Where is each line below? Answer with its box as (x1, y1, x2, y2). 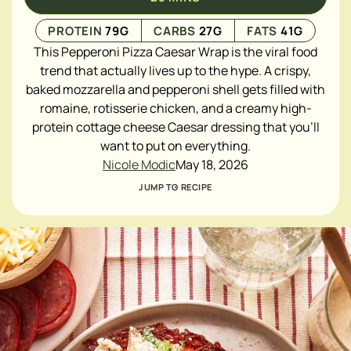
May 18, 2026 (175, 156, 248, 173)
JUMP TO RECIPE (139, 181, 212, 193)
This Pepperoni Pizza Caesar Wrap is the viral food (34, 43, 317, 60)
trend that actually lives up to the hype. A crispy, (40, 62, 311, 79)
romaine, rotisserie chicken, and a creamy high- (39, 100, 312, 117)
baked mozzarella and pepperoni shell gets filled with (26, 81, 325, 98)
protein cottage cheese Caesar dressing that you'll (31, 118, 320, 136)
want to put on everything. (100, 137, 251, 154)
